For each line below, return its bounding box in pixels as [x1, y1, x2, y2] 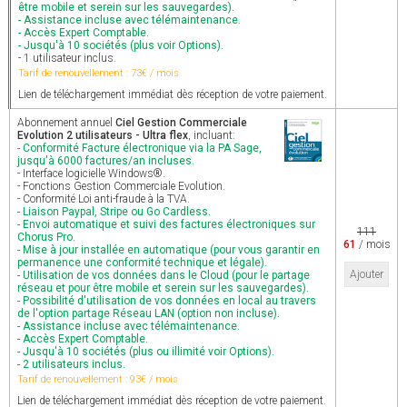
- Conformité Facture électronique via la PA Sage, [17, 142, 262, 154]
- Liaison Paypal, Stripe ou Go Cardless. [17, 205, 211, 218]
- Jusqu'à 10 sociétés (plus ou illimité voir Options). [17, 345, 274, 358]
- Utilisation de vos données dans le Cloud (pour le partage [17, 269, 310, 282]
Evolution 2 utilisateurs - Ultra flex [17, 129, 188, 142]
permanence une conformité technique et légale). [17, 256, 267, 269]
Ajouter [350, 268, 383, 281]
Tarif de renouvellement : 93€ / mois [17, 373, 178, 385]
